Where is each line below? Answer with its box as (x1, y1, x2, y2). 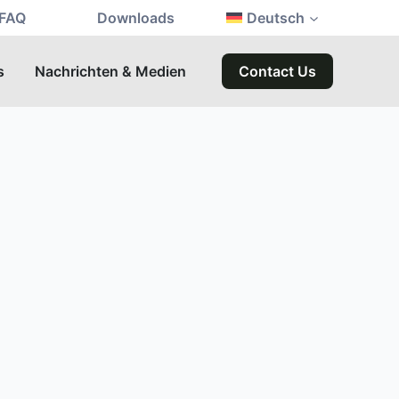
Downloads (97, 9, 175, 27)
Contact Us (238, 62, 316, 80)
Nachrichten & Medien (34, 62, 186, 80)
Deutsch (247, 9, 305, 27)
